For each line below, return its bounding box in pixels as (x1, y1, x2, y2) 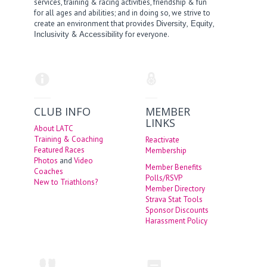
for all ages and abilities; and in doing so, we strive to (34, 7, 211, 18)
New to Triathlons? (34, 176, 98, 187)
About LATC (34, 123, 74, 133)
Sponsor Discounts (145, 204, 209, 215)
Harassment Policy (145, 215, 207, 226)
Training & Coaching (34, 133, 104, 144)
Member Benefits (145, 162, 202, 172)
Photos (34, 155, 58, 166)
